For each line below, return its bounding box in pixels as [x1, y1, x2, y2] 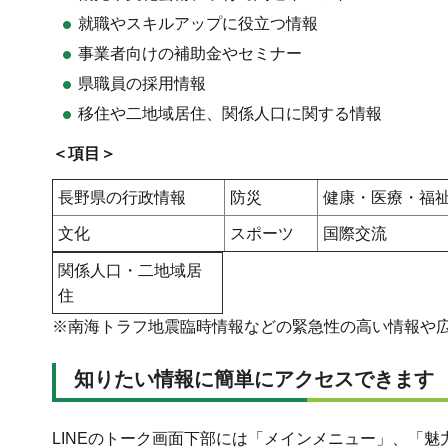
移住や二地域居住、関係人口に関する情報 [77, 105, 382, 123]
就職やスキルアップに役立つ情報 [77, 15, 318, 33]
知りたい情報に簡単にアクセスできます [74, 367, 434, 390]
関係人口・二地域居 [58, 261, 202, 279]
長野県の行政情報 [58, 188, 186, 206]
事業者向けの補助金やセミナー [77, 45, 302, 63]
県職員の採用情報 [77, 75, 206, 93]
